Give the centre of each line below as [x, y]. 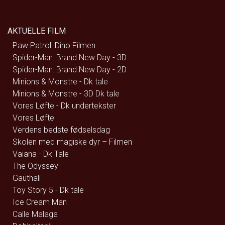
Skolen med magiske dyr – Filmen [72, 142]
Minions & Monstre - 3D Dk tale [66, 94]
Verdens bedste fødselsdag [61, 130]
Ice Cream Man [40, 202]
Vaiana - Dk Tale [41, 154]
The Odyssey [35, 166]
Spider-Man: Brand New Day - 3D [70, 58]
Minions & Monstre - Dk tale [60, 82]
